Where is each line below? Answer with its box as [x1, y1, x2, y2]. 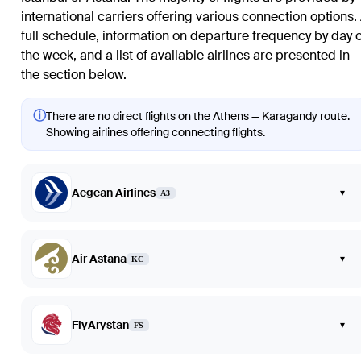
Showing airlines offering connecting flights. [46, 125, 265, 140]
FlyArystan [72, 317, 129, 333]
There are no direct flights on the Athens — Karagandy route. [46, 109, 350, 124]
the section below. [21, 66, 127, 84]
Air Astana [72, 251, 127, 267]
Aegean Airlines [72, 185, 156, 201]
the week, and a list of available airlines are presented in [21, 47, 350, 64]
